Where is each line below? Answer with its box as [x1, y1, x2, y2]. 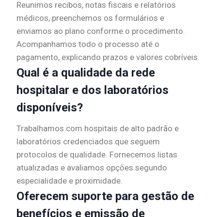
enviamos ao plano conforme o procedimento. [16, 26, 185, 36]
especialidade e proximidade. [16, 176, 123, 186]
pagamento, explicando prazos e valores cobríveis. [16, 52, 200, 62]
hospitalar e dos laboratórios [16, 83, 169, 97]
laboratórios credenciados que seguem [16, 137, 160, 147]
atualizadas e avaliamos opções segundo [16, 163, 167, 173]
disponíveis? [16, 101, 83, 115]
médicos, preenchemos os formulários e [16, 13, 164, 23]
